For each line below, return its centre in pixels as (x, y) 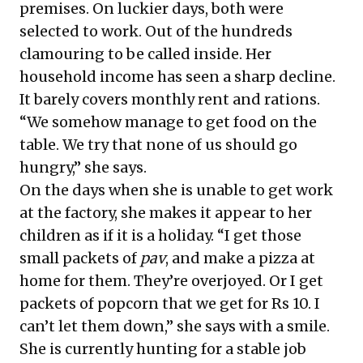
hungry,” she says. (83, 167)
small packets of (80, 258)
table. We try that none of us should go (158, 145)
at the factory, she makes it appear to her (166, 213)
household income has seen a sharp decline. (177, 77)
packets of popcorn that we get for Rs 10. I (170, 303)
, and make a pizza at (240, 258)
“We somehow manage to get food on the (168, 122)
